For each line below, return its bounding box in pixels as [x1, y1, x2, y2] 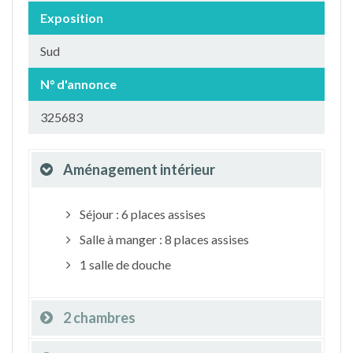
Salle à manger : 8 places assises [76, 231, 249, 247]
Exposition [40, 9, 103, 25]
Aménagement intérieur [63, 160, 215, 178]
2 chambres [63, 308, 136, 326]
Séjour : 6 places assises [76, 206, 206, 221]
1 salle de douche [76, 256, 171, 272]
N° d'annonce [40, 76, 117, 91]
